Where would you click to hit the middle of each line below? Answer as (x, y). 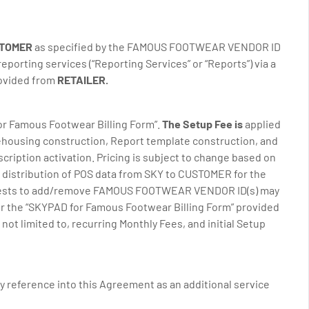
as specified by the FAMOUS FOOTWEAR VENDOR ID (158, 47)
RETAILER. (83, 80)
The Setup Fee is (202, 124)
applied (262, 124)
